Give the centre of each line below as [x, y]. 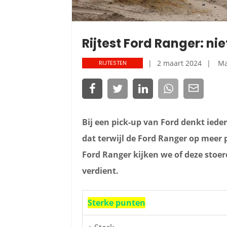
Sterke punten [117, 203]
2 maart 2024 [179, 63]
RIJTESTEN [112, 63]
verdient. [100, 171]
